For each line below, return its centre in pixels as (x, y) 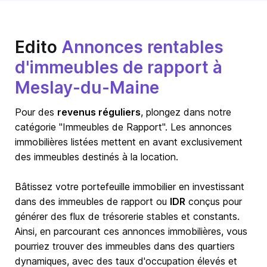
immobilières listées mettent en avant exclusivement (129, 142)
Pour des (36, 112)
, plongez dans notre (186, 112)
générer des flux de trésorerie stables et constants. (127, 216)
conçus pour (214, 201)
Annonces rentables (142, 47)
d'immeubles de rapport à (119, 67)
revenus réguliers (99, 112)
